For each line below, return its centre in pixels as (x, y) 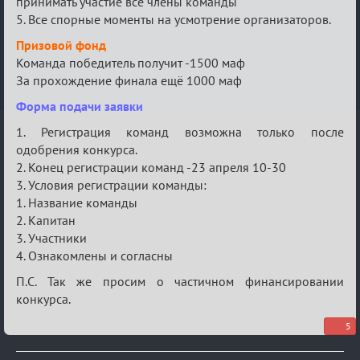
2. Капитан (46, 220)
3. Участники (51, 237)
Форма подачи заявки (80, 106)
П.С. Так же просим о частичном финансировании (180, 281)
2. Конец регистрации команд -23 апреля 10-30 (151, 167)
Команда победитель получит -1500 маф (131, 62)
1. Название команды (77, 202)
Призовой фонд (61, 45)
